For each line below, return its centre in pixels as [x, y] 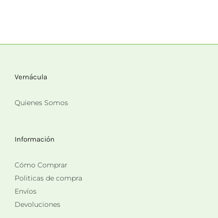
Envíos [26, 191]
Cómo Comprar [41, 165]
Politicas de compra [48, 178]
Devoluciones [37, 204]
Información [35, 139]
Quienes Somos [41, 102]
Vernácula [31, 77]
